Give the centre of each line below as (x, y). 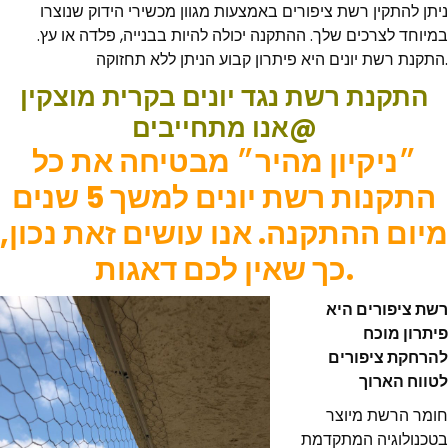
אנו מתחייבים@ (302, 128)
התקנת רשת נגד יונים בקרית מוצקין (224, 97)
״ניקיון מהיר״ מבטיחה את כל (224, 162)
